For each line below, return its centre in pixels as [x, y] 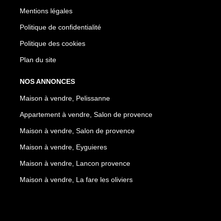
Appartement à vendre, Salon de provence [86, 114]
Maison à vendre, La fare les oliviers [76, 179]
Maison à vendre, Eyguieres [63, 147]
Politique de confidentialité [60, 27]
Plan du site [38, 59]
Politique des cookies [53, 43]
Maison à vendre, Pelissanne [65, 98]
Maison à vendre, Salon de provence [77, 130]
